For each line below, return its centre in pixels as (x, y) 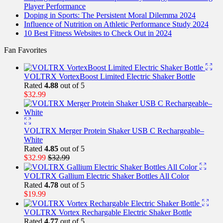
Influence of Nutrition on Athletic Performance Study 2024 (116, 24)
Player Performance (55, 6)
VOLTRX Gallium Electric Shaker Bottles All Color (107, 176)
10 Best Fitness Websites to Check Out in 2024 (98, 33)
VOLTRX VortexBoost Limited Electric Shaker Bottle (110, 77)
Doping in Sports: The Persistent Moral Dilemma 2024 (110, 15)
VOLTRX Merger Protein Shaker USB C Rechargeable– (114, 131)
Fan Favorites (25, 50)
